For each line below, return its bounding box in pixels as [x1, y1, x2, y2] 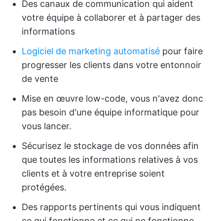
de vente [22, 74, 58, 84]
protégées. [22, 182, 67, 192]
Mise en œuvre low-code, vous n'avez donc [22, 93, 203, 104]
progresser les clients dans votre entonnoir [22, 60, 201, 70]
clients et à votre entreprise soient [22, 168, 165, 179]
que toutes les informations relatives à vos [22, 154, 198, 165]
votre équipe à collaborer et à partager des [22, 12, 200, 23]
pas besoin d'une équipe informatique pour [22, 107, 199, 117]
